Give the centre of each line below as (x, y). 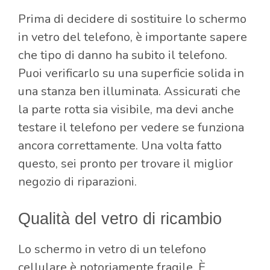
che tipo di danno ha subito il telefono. (123, 55)
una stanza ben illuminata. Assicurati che (129, 92)
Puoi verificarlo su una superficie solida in (131, 74)
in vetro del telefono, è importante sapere (133, 37)
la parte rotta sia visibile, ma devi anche (126, 110)
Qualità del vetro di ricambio (120, 219)
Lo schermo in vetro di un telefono (112, 250)
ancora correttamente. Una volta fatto (120, 146)
